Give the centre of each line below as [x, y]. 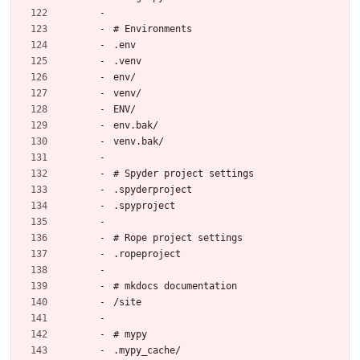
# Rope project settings [178, 237]
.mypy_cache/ [147, 350]
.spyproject [144, 205]
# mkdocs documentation [175, 286]
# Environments [153, 29]
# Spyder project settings [184, 173]
